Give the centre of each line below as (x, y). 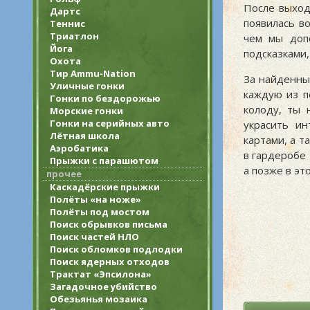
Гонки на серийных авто (110, 123)
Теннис (67, 24)
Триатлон (74, 36)
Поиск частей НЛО (94, 237)
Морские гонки (86, 111)
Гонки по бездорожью (105, 98)
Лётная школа (85, 136)
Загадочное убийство (103, 286)
